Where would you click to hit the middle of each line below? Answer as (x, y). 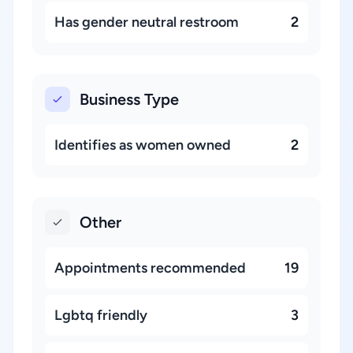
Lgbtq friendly (101, 315)
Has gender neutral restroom (147, 22)
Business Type (129, 99)
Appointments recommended (150, 268)
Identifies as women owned (143, 145)
